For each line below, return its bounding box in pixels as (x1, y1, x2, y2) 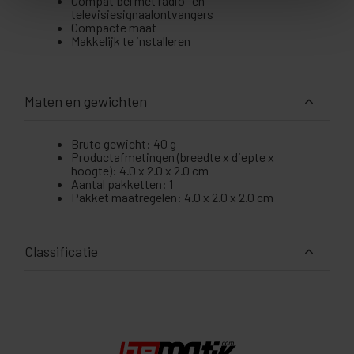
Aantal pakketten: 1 (71, 176, 173, 192)
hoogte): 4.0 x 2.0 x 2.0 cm (71, 163, 209, 179)
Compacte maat (71, 20, 156, 36)
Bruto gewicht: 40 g (71, 136, 176, 152)
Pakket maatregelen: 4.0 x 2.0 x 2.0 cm (71, 190, 273, 205)
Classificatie (24, 243, 98, 261)
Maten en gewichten (24, 92, 147, 111)
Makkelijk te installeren (71, 33, 190, 49)
